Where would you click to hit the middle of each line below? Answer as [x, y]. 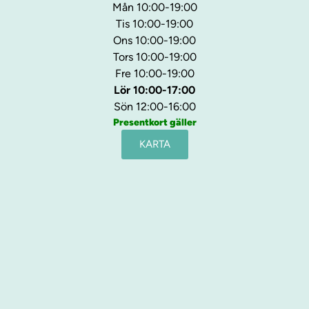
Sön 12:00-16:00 [154, 106]
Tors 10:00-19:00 [154, 57]
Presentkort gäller [154, 122]
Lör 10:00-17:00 [154, 90]
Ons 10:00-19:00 [154, 40]
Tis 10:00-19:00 [154, 23]
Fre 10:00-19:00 [154, 73]
